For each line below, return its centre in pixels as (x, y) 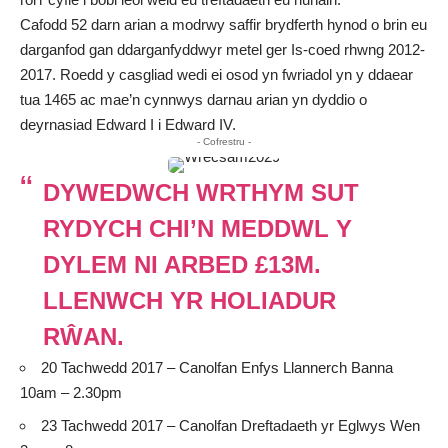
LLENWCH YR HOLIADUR (189, 301)
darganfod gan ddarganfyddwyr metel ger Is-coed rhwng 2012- (222, 50)
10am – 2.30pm (71, 393)
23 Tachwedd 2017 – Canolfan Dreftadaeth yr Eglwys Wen (230, 425)
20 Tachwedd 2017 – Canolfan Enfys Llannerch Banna (217, 368)
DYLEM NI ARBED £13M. (181, 265)
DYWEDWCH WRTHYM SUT (200, 193)
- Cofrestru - (224, 142)
